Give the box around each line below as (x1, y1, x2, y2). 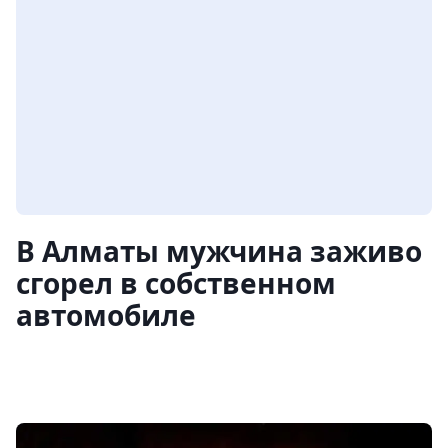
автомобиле (16, 296, 196, 335)
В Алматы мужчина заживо (16, 232, 422, 271)
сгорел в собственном (16, 264, 336, 303)
